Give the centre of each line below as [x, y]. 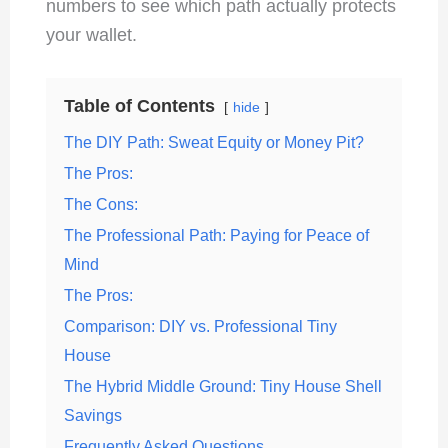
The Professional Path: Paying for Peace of [216, 235]
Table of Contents [139, 106]
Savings [92, 415]
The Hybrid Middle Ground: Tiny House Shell [222, 386]
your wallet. [91, 34]
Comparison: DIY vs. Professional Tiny [200, 326]
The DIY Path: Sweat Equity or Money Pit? [213, 142]
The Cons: [100, 204]
